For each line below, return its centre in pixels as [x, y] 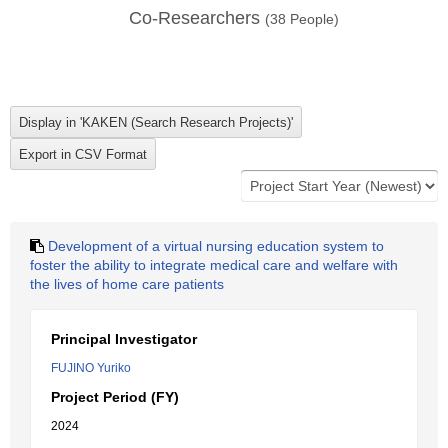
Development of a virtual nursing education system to [216, 246]
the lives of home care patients [127, 284]
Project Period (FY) [115, 397]
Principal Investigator [124, 339]
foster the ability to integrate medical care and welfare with [214, 265]
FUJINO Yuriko [91, 368]
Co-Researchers [197, 18]
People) [312, 19]
